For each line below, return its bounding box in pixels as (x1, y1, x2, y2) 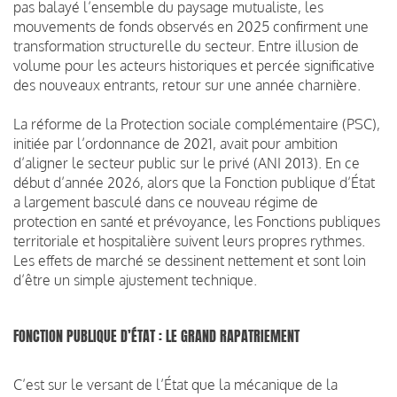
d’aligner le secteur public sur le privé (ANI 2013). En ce (13, 153, 360, 172)
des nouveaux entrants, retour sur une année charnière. (13, 75, 361, 94)
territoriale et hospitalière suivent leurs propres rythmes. (13, 231, 365, 250)
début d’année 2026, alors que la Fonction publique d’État (13, 173, 375, 191)
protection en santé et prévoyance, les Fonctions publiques (13, 212, 380, 230)
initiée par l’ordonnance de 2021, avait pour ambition (13, 134, 338, 152)
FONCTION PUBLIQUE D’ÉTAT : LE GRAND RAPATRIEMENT (13, 325, 300, 346)
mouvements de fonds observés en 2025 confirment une (13, 17, 369, 35)
